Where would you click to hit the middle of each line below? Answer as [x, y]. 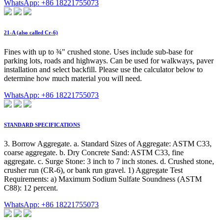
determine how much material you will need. [73, 78]
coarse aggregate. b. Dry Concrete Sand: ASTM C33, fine [94, 153]
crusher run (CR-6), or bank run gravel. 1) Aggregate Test [93, 170]
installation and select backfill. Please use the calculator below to [103, 69]
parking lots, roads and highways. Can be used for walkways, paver [109, 60]
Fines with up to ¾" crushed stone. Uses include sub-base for [98, 52]
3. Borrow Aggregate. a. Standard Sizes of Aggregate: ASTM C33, [108, 144]
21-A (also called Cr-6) [31, 32]
